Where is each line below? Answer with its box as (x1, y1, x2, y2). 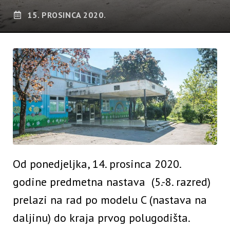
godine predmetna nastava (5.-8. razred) (13, 174, 210, 189)
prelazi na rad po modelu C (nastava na (13, 192, 207, 207)
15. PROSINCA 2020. (27, 10, 106, 21)
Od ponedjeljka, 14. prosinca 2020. (13, 156, 181, 171)
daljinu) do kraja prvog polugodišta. (13, 210, 189, 225)
